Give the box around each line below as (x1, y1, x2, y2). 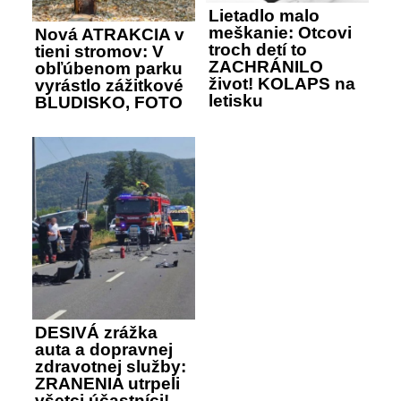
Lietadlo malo (209, 6, 320, 26)
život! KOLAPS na (209, 74, 355, 94)
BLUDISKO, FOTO (35, 92, 183, 112)
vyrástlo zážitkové (35, 75, 183, 95)
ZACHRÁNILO (209, 57, 323, 77)
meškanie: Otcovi (209, 23, 352, 43)
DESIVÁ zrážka (35, 323, 158, 343)
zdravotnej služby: (35, 357, 186, 377)
